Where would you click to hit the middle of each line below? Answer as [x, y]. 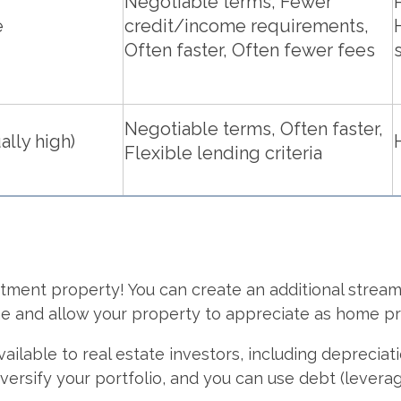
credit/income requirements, [247, 26]
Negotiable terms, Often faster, [254, 129]
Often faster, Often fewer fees [250, 51]
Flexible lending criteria [223, 154]
